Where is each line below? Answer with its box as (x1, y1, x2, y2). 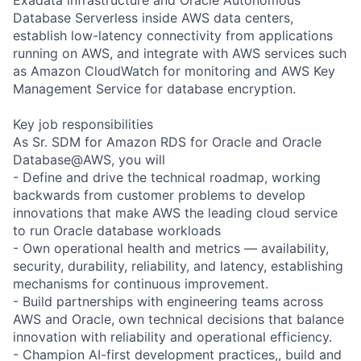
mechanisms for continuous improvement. (13, 275, 268, 292)
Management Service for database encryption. (13, 80, 296, 97)
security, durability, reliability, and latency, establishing (13, 257, 343, 274)
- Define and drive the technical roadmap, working (13, 168, 321, 185)
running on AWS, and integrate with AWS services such (13, 44, 346, 61)
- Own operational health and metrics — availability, (13, 239, 329, 256)
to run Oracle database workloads (13, 222, 221, 239)
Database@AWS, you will (13, 151, 165, 168)
